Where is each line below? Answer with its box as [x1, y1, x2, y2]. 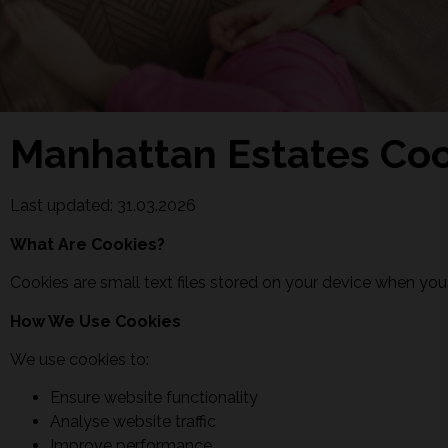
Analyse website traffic [50, 412, 220, 432]
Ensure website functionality [50, 388, 262, 408]
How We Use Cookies [10, 311, 181, 331]
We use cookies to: [10, 349, 153, 369]
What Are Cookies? [10, 234, 165, 254]
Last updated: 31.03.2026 [10, 196, 196, 216]
